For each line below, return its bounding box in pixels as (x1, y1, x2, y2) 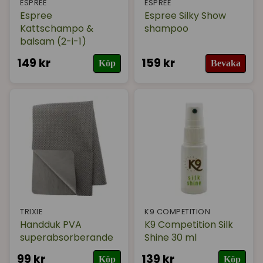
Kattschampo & (20, 21, 93, 35)
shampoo (144, 21, 189, 35)
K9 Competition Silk (144, 218, 234, 232)
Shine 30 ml (144, 231, 197, 245)
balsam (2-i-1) (20, 34, 86, 48)
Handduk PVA (20, 218, 82, 232)
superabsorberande (20, 231, 113, 245)
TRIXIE (20, 207, 42, 217)
